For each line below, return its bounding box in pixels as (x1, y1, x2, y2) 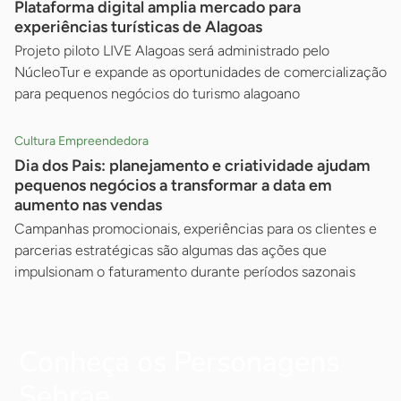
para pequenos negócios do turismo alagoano (14, 84, 300, 102)
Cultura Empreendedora (14, 132, 149, 149)
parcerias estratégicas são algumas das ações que (14, 241, 327, 259)
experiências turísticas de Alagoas (14, 16, 262, 37)
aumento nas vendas (14, 194, 162, 215)
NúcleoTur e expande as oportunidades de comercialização (14, 63, 387, 81)
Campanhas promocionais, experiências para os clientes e (14, 219, 377, 237)
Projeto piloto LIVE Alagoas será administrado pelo (14, 41, 329, 59)
